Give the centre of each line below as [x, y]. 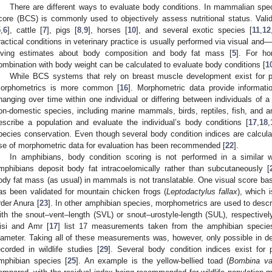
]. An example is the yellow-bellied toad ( [153, 261]
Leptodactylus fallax [202, 192]
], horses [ [108, 30]
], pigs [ [62, 30]
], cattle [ [25, 30]
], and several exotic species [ [194, 30]
